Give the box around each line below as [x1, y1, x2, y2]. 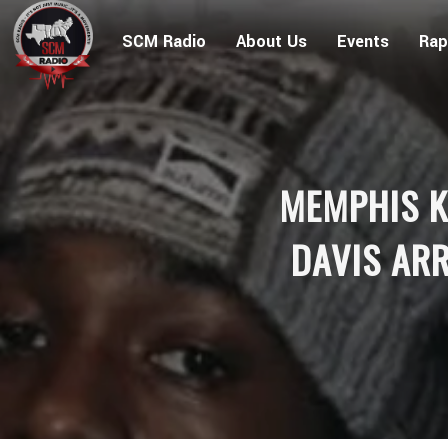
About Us [235, 30, 307, 53]
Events [336, 30, 389, 53]
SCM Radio [121, 30, 206, 53]
